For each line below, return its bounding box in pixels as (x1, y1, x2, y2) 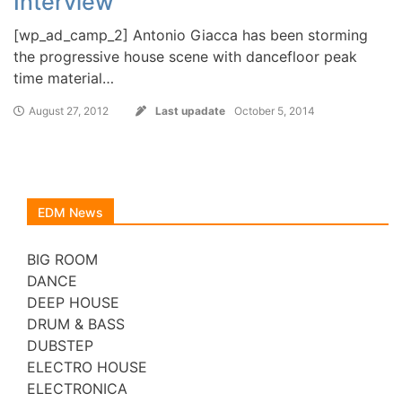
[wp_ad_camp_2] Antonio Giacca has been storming (13, 25, 368, 44)
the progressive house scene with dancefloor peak (13, 47, 357, 66)
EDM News (38, 204, 103, 220)
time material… (13, 68, 114, 87)
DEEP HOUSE (27, 293, 119, 311)
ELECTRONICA (27, 379, 127, 398)
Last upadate (155, 103, 225, 118)
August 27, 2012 (29, 103, 109, 118)
